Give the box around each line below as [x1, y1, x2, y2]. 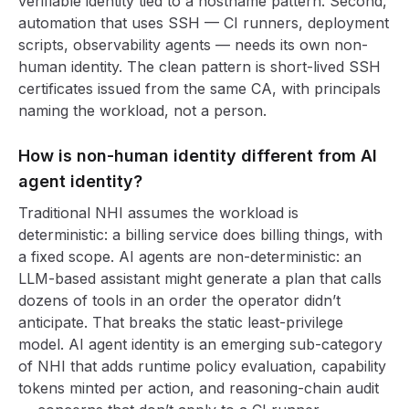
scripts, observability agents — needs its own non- [18, 36, 368, 54]
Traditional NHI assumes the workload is [18, 204, 299, 222]
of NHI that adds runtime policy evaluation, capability [18, 357, 386, 375]
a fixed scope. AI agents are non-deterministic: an [18, 247, 362, 266]
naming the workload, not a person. [18, 101, 267, 120]
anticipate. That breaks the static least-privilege [18, 313, 343, 331]
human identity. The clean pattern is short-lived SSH [18, 58, 381, 76]
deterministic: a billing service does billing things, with [18, 225, 383, 244]
